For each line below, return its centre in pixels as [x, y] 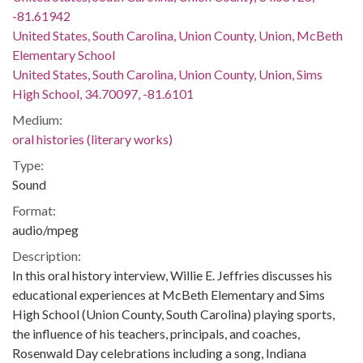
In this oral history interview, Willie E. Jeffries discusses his [172, 275]
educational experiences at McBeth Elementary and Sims [169, 295]
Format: [34, 210]
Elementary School [64, 55]
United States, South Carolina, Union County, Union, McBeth [177, 35]
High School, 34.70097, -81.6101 [103, 94]
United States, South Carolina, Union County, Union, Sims [167, 74]
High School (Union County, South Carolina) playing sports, [173, 314]
